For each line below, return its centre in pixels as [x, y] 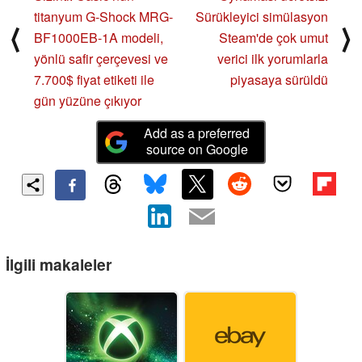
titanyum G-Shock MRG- [103, 17]
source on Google [197, 149]
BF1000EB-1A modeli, [99, 38]
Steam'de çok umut [274, 38]
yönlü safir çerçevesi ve [101, 59]
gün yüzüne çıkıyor [88, 101]
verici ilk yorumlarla [273, 59]
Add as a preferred [197, 133]
